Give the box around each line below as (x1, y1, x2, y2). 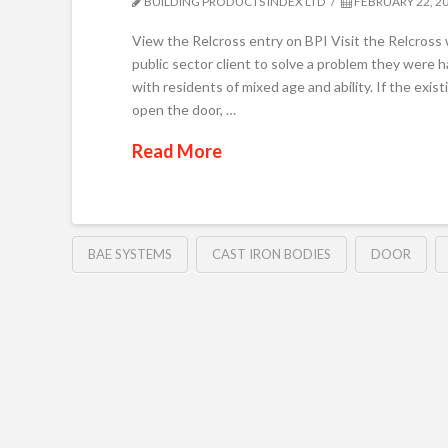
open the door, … (132, 100, 236, 118)
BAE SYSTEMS (88, 246, 172, 263)
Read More (132, 139, 222, 162)
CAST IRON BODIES (211, 246, 331, 263)
